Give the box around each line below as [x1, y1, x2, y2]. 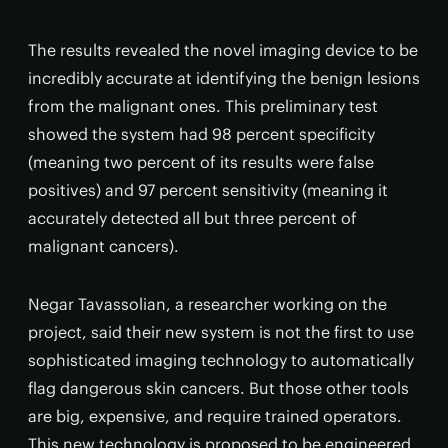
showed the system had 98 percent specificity [28, 124, 375, 144]
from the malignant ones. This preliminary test [28, 96, 378, 116]
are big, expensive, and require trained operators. [28, 406, 402, 426]
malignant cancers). [28, 236, 179, 256]
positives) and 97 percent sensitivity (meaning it [28, 180, 388, 200]
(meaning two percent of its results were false [28, 152, 374, 172]
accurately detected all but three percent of [28, 208, 357, 228]
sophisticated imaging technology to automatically [28, 350, 414, 370]
